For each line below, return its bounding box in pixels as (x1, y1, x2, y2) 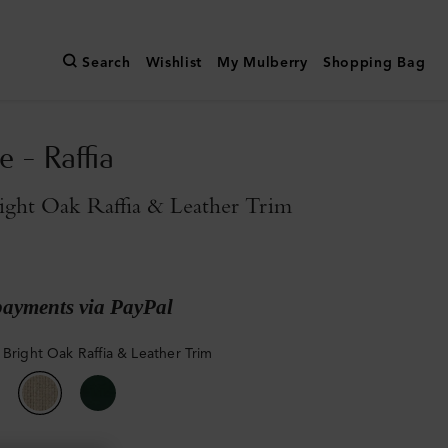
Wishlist (145, 54, 203, 72)
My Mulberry (217, 54, 308, 72)
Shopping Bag (322, 54, 426, 72)
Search (82, 54, 131, 72)
